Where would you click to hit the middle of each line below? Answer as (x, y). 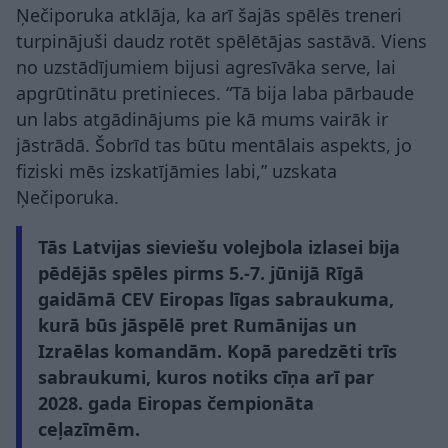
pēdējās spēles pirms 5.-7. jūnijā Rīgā (201, 272)
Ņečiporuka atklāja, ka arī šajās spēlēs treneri (209, 14)
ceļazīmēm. (89, 428)
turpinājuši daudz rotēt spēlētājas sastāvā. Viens (221, 40)
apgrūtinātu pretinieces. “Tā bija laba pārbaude (215, 92)
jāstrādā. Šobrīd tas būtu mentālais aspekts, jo (214, 144)
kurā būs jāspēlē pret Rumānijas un (197, 324)
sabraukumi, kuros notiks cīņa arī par (206, 376)
